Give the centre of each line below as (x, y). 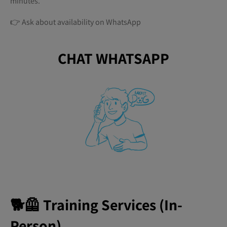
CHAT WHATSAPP (113, 59)
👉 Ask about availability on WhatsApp (75, 22)
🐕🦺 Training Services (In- (96, 204)
